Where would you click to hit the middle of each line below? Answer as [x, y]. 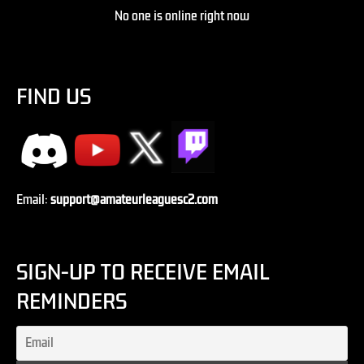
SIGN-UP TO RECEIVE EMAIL [143, 273]
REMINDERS [71, 302]
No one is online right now [182, 17]
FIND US [54, 97]
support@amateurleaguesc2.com [134, 200]
